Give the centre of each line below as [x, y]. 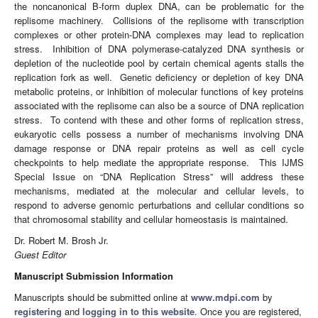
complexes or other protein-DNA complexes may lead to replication [159, 35]
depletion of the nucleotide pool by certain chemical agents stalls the [159, 63]
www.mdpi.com [225, 297]
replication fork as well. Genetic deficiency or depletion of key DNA [159, 77]
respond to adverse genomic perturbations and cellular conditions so [159, 205]
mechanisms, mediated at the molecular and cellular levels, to [159, 191]
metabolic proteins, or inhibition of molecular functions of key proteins [159, 92]
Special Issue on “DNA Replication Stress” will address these [159, 177]
